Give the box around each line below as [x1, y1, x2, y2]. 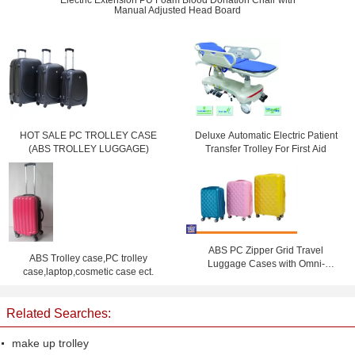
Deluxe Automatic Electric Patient [194, 130, 338, 141]
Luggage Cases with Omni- [207, 258, 325, 269]
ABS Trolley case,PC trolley [29, 253, 148, 264]
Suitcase [247, 285, 285, 296]
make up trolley [12, 337, 89, 349]
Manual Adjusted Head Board [114, 5, 241, 16]
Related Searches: [6, 307, 111, 320]
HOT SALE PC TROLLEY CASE [20, 130, 158, 141]
